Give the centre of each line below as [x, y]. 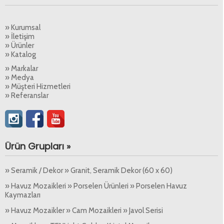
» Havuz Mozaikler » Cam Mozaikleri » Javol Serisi [84, 210]
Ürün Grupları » [38, 146]
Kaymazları [23, 195]
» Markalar [21, 68]
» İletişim [20, 36]
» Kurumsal [23, 27]
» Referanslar [27, 95]
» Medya [19, 77]
